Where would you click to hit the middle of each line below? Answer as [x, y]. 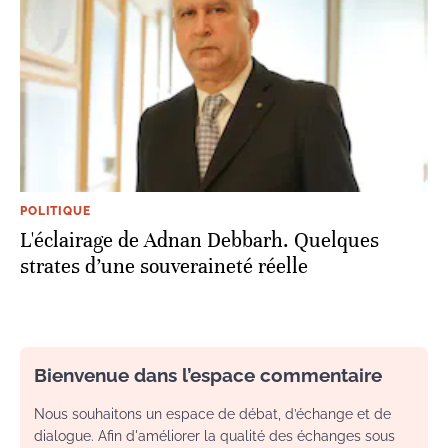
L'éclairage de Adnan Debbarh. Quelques [199, 241]
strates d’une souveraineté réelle [164, 267]
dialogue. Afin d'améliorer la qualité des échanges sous [214, 436]
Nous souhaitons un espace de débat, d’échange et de [212, 414]
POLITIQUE [55, 211]
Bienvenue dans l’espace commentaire [208, 375]
